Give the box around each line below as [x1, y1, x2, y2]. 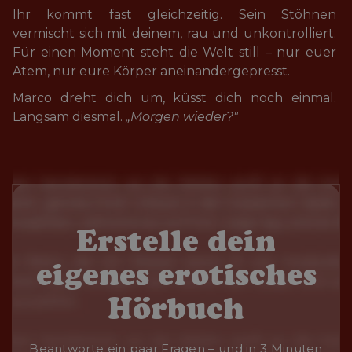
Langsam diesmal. [13, 109, 126, 124]
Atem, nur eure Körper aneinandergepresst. [13, 64, 290, 79]
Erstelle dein [76, 223, 276, 258]
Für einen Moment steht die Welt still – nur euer [13, 45, 339, 60]
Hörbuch [108, 291, 244, 325]
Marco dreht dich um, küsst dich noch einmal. [13, 90, 339, 105]
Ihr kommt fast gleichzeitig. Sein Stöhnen [13, 7, 339, 22]
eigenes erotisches [35, 257, 317, 291]
